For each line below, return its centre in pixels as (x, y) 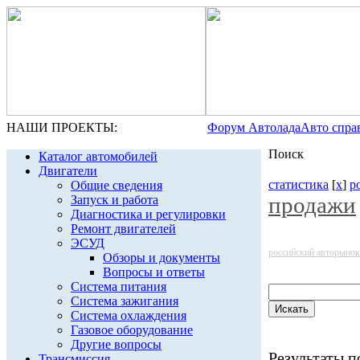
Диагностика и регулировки (148, 214)
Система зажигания (125, 301)
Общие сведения (117, 185)
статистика (299, 184)
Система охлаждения (129, 315)
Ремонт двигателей (123, 229)
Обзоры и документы (162, 258)
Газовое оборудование (132, 330)
